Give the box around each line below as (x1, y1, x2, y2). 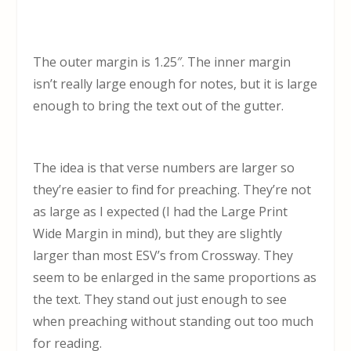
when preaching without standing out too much (33, 313, 314, 331)
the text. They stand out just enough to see (33, 291, 288, 309)
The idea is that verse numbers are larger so (33, 159, 295, 177)
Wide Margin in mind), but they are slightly (33, 225, 283, 243)
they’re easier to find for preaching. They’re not (33, 181, 312, 199)
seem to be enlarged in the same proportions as (33, 269, 317, 287)
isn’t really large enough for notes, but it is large (33, 75, 318, 93)
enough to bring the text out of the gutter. (33, 97, 284, 115)
